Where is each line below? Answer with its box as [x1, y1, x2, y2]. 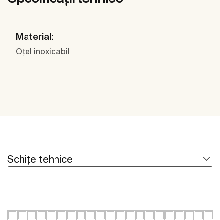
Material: [16, 31, 53, 42]
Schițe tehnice [7, 153, 73, 165]
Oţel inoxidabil [16, 47, 70, 56]
